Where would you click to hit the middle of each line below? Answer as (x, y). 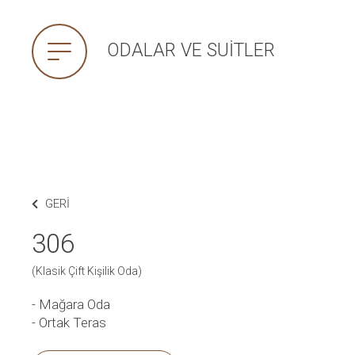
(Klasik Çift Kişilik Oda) (87, 271)
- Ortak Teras (69, 323)
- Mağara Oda (71, 304)
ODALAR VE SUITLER (191, 50)
